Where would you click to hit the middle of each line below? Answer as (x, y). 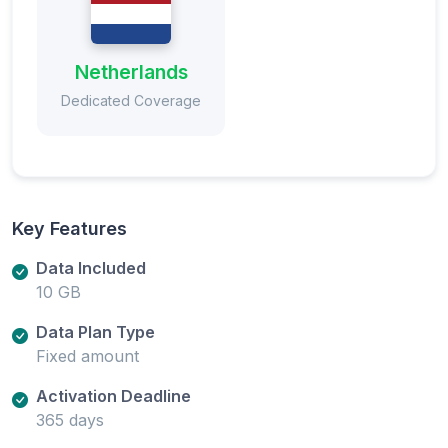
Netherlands (131, 71)
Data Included (91, 267)
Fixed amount (87, 355)
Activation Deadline (113, 395)
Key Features (69, 228)
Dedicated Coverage (131, 100)
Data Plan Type (95, 331)
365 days (70, 419)
